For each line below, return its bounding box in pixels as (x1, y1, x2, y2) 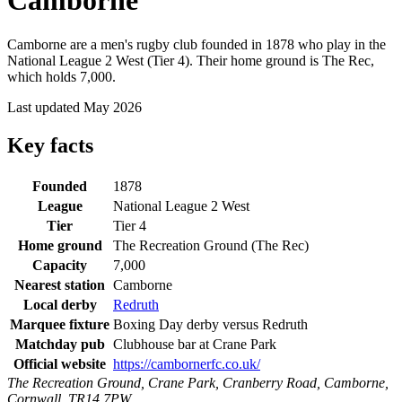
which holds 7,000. (7, 68, 116, 84)
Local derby (22, 296, 97, 312)
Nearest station (14, 276, 105, 293)
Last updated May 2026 (7, 99, 142, 115)
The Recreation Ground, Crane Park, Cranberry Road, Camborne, (7, 374, 389, 390)
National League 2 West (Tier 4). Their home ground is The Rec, (7, 52, 374, 68)
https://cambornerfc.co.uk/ (113, 355, 260, 371)
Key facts (7, 133, 93, 157)
